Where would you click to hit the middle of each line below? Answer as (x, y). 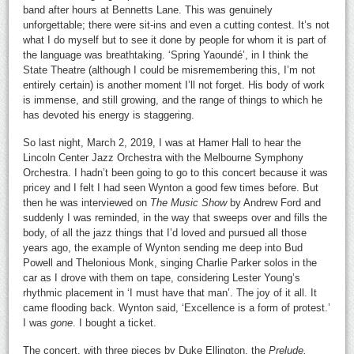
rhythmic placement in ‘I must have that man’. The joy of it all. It (170, 292)
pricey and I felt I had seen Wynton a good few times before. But (171, 187)
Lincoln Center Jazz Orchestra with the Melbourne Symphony (164, 157)
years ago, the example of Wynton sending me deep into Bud (163, 247)
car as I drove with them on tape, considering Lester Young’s (162, 277)
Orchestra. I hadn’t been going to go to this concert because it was (176, 172)
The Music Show (189, 202)
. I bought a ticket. (115, 322)
